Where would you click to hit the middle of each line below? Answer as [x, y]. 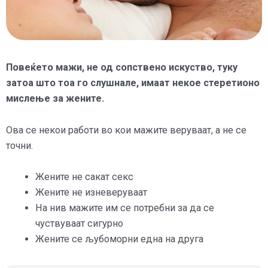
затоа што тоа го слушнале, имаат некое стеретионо [133, 83]
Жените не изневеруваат [92, 192]
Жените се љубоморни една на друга [120, 239]
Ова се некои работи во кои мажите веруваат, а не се [126, 130]
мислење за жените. [55, 99]
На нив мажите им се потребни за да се [125, 208]
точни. [19, 145]
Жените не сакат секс [85, 176]
